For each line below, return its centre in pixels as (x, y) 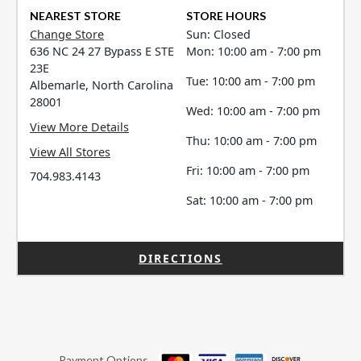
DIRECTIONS (180, 259)
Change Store (67, 35)
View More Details (79, 127)
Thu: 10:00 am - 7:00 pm (252, 141)
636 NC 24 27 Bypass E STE (102, 52)
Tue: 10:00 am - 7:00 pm (251, 81)
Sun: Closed (219, 35)
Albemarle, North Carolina (102, 85)
